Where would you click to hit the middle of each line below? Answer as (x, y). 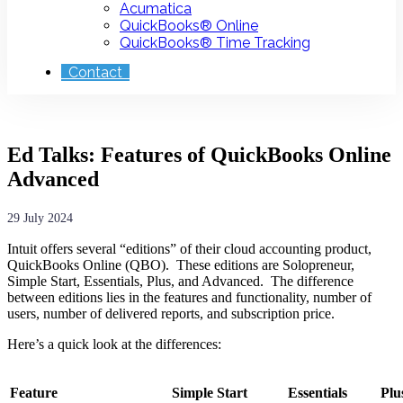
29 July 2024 (40, 218)
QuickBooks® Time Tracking (215, 43)
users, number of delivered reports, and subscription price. (175, 313)
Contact (95, 72)
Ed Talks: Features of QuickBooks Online (199, 154)
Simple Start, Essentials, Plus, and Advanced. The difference (180, 281)
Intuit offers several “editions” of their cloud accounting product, (189, 248)
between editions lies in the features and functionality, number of (189, 297)
